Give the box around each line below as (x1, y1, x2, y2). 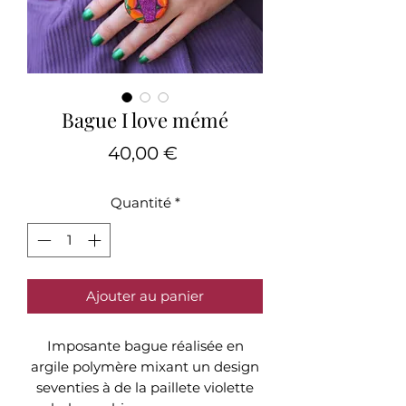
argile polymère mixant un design (31, 358, 259, 376)
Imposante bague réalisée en (46, 337, 244, 355)
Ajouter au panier (86, 287, 204, 305)
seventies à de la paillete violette (36, 379, 254, 397)
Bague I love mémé (62, 105, 228, 133)
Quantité (110, 193, 171, 211)
